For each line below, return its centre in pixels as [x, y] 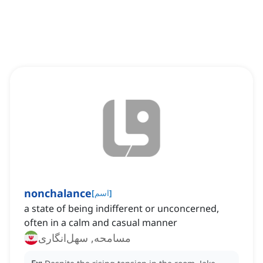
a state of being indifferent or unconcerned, [122, 209]
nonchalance [58, 193]
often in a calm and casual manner [101, 223]
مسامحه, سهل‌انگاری [85, 238]
